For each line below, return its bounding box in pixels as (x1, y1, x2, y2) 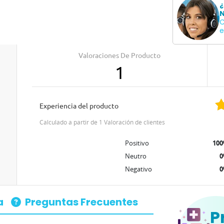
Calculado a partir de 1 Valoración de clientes (43, 118, 165, 126)
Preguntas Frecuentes (25, 195, 138, 209)
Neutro (125, 151, 147, 160)
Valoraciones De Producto (78, 51, 161, 59)
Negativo (125, 164, 152, 173)
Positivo (125, 138, 149, 147)
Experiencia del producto (43, 102, 118, 110)
